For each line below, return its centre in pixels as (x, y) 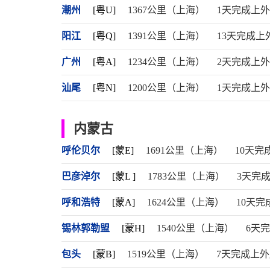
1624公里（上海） (186, 202)
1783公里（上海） (186, 176)
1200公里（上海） (166, 88)
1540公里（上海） (195, 228)
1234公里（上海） (166, 62)
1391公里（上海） (166, 36)
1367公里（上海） (166, 10)
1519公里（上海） (166, 254)
